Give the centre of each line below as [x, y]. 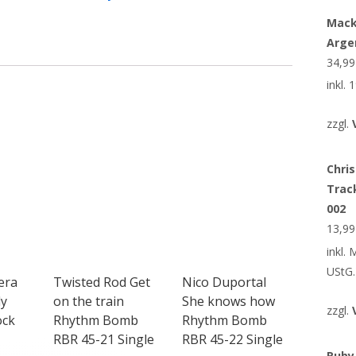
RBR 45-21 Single [104, 339]
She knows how [228, 301]
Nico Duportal [224, 282]
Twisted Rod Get [102, 282]
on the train [89, 301]
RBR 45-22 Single [232, 339]
